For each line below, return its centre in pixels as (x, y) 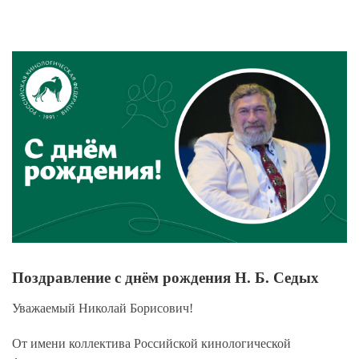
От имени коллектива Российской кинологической (151, 344)
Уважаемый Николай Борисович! (103, 309)
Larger (28, 79)
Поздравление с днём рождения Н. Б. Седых (165, 278)
